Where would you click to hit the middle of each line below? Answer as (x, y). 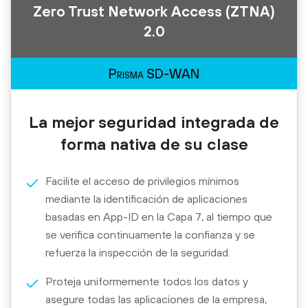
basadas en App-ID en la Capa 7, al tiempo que (159, 216)
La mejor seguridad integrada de (154, 122)
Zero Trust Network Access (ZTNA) (154, 11)
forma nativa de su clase (154, 144)
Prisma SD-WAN (154, 73)
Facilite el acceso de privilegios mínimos (142, 180)
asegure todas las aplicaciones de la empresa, (156, 299)
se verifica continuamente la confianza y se (150, 234)
